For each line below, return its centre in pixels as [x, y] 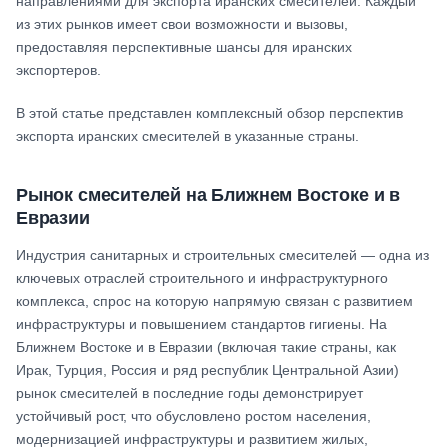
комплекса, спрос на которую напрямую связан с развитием [214, 300]
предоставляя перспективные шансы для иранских [184, 47]
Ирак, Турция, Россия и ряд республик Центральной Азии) [207, 369]
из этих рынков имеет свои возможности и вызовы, [182, 24]
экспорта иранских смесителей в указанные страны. [187, 136]
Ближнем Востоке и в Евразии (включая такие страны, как [206, 346]
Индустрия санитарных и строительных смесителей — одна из [222, 254]
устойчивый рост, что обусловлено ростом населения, [193, 415]
